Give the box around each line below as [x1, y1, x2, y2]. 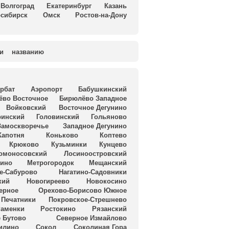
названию [12, 48, 44, 56]
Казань [104, 2, 127, 10]
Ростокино [40, 204, 76, 213]
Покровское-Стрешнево [49, 195, 127, 203]
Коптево [100, 131, 127, 139]
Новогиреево [26, 177, 70, 185]
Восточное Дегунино [59, 103, 127, 111]
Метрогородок [27, 158, 74, 167]
